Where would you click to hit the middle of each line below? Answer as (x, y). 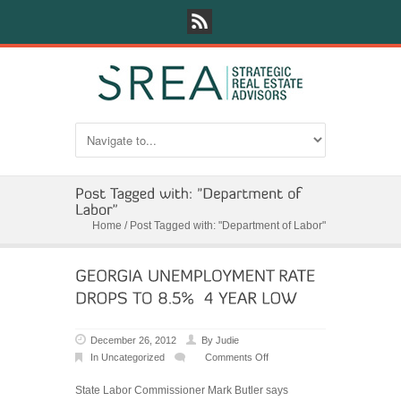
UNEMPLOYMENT (325, 391)
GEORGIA (307, 374)
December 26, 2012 (133, 340)
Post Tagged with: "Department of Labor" (228, 226)
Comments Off (237, 357)
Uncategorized (133, 357)
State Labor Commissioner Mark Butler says (182, 390)
